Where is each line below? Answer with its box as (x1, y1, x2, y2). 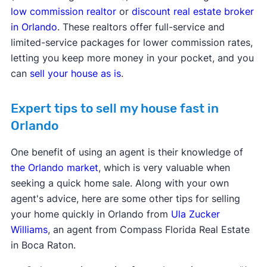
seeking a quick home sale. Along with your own (10, 176, 229, 189)
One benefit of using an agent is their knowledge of (10, 145, 243, 158)
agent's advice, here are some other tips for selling (10, 192, 240, 204)
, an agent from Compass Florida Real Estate (47, 223, 250, 235)
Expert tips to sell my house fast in (10, 101, 219, 116)
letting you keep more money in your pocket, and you (10, 51, 254, 64)
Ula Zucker (170, 207, 220, 220)
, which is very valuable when (98, 161, 230, 173)
